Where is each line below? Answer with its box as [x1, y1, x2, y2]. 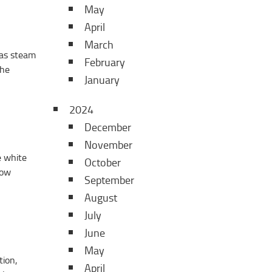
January [84, 71, 120, 89]
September [84, 171, 134, 189]
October [84, 154, 121, 172]
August [84, 189, 117, 207]
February [84, 53, 125, 72]
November [84, 136, 132, 154]
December [84, 118, 131, 137]
